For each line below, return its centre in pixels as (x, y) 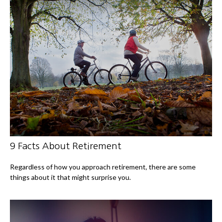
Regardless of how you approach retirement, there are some (103, 167)
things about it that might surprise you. (70, 177)
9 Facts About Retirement (66, 146)
